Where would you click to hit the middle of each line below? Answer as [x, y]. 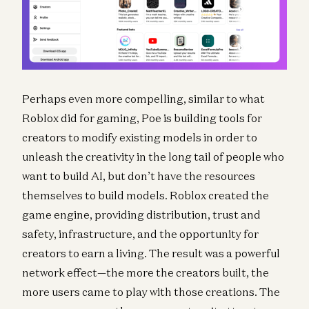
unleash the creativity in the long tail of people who [153, 156]
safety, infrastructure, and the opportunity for [140, 233]
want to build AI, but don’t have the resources [139, 176]
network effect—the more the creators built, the [146, 272]
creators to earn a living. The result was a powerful [151, 253]
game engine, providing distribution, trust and [141, 214]
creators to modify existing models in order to [140, 137]
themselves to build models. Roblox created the [146, 195]
